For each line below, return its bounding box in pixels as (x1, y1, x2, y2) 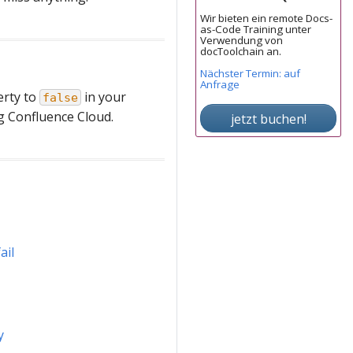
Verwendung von (200, 33, 283, 48)
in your (81, 88, 126, 106)
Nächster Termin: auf (200, 66, 300, 81)
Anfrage (200, 77, 240, 92)
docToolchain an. (200, 44, 281, 59)
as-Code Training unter (200, 22, 311, 37)
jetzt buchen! (230, 110, 307, 128)
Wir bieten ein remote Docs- (200, 11, 333, 26)
